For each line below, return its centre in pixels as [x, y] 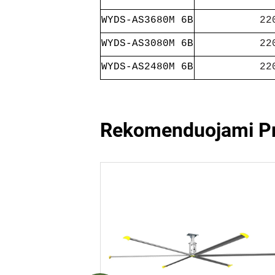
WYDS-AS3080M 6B [147, 44]
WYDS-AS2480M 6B [147, 67]
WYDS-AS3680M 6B [147, 20]
